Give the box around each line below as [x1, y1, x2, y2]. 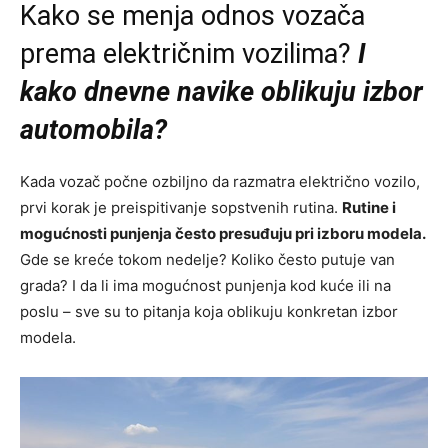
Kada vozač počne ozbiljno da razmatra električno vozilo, [20, 172, 420, 192]
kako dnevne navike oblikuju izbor [20, 76, 423, 109]
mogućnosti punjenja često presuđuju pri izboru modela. [20, 224, 426, 244]
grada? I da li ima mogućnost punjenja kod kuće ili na [20, 276, 391, 296]
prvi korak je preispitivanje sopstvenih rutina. [20, 198, 342, 218]
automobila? [20, 114, 167, 147]
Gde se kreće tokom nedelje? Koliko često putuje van [20, 250, 395, 270]
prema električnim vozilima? [20, 38, 351, 71]
